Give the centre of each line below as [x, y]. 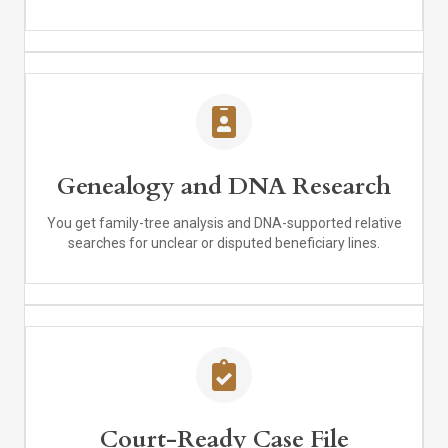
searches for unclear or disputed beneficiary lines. [224, 243]
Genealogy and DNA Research [224, 187]
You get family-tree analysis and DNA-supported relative [224, 223]
